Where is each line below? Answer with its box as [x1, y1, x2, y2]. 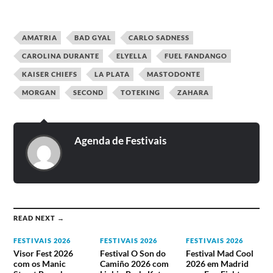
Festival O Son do [99, 248, 166, 259]
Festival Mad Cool [185, 248, 253, 259]
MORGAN [22, 88, 57, 97]
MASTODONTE [147, 70, 201, 79]
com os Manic [13, 258, 66, 269]
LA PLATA [94, 70, 130, 79]
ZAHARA [177, 88, 210, 97]
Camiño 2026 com [99, 258, 169, 269]
